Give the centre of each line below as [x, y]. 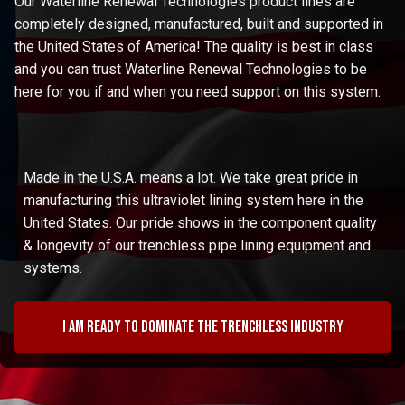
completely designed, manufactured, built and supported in [199, 24]
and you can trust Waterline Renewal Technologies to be [191, 69]
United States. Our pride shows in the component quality [200, 223]
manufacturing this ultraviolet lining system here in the [193, 201]
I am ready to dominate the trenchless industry [202, 327]
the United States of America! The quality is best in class [194, 46]
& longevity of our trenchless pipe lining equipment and [197, 246]
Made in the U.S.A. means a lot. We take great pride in [191, 178]
